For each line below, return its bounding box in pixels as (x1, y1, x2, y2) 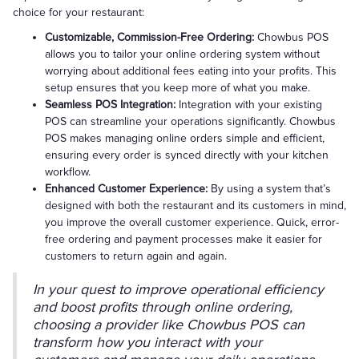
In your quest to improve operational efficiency (33, 280, 324, 298)
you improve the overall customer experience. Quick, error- (45, 216, 339, 229)
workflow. (45, 165, 91, 179)
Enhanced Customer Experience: (45, 182, 211, 196)
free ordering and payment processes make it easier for (45, 232, 322, 246)
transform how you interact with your (33, 333, 262, 351)
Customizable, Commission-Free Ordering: (45, 30, 257, 44)
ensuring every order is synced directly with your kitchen (45, 148, 329, 162)
